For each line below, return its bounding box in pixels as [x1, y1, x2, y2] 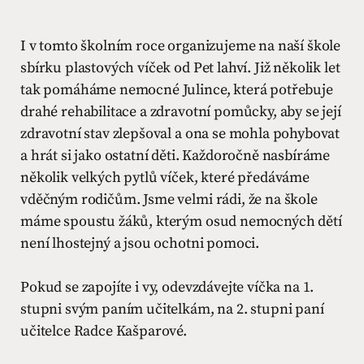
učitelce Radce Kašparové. [20, 322, 187, 340]
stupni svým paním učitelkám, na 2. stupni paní [20, 300, 324, 318]
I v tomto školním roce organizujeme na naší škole [20, 37, 341, 55]
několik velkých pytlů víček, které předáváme [20, 168, 310, 187]
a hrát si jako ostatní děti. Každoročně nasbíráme [20, 146, 331, 165]
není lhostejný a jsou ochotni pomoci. [20, 234, 260, 253]
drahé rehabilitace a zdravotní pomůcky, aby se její [20, 102, 341, 121]
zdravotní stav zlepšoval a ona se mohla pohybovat [20, 124, 340, 143]
